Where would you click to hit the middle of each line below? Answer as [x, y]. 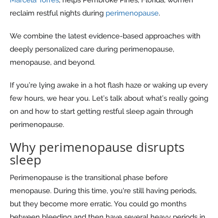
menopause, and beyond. [53, 62]
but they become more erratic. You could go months [98, 204]
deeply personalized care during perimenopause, [92, 49]
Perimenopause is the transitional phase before [89, 177]
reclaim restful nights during [57, 13]
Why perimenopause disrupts [97, 147]
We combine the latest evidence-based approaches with [105, 36]
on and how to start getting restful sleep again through [101, 111]
